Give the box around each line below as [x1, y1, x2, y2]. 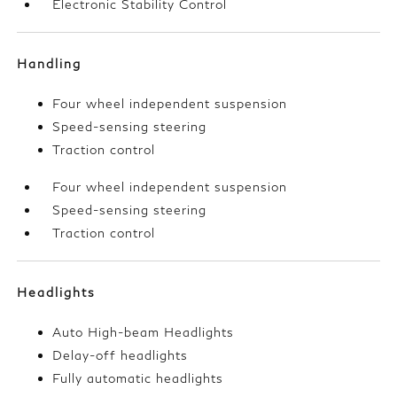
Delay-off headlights [52, 347, 189, 363]
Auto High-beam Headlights [52, 324, 235, 340]
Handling [17, 56, 82, 72]
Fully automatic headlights [52, 370, 224, 386]
